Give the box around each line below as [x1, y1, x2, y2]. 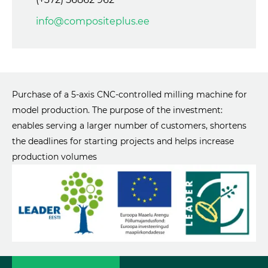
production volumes [12, 151, 97, 162]
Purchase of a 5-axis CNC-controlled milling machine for [12, 89, 247, 100]
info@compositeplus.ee [36, 15, 150, 27]
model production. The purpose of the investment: [12, 104, 223, 115]
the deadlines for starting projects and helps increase [12, 135, 234, 147]
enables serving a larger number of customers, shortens [12, 120, 246, 131]
